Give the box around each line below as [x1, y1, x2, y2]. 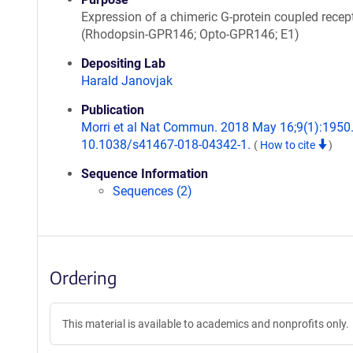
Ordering [50, 266, 117, 288]
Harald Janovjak [81, 73, 173, 88]
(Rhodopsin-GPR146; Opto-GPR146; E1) [81, 27, 299, 42]
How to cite [260, 139, 318, 151]
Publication [81, 102, 144, 117]
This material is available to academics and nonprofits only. [62, 318, 349, 330]
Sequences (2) [113, 184, 192, 199]
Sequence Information [81, 166, 208, 181]
